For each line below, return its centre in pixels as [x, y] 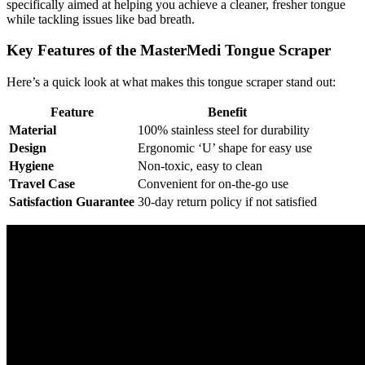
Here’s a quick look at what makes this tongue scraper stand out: [171, 82]
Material [33, 130]
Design [28, 148]
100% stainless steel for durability [224, 130]
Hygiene [31, 166]
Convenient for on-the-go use [213, 184]
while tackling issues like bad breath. [101, 19]
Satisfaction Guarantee [72, 202]
